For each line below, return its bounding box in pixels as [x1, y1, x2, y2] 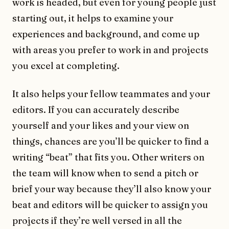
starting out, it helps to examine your [12, 12, 173, 25]
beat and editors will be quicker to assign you [12, 199, 208, 211]
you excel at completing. [12, 60, 120, 72]
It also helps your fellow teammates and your [12, 88, 210, 100]
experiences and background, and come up [12, 28, 199, 40]
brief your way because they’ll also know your [12, 183, 211, 195]
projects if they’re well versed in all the [12, 215, 182, 227]
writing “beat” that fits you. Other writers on [12, 151, 204, 164]
